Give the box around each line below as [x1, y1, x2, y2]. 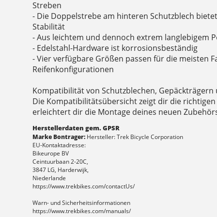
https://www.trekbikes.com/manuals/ [32, 207, 131, 216]
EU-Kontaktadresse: [32, 141, 86, 150]
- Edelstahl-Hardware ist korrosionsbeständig [32, 43, 198, 54]
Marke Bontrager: [32, 133, 86, 141]
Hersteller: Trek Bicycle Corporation [85, 133, 184, 141]
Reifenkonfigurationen [32, 64, 114, 75]
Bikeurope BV [32, 149, 69, 158]
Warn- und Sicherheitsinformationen [32, 199, 131, 207]
